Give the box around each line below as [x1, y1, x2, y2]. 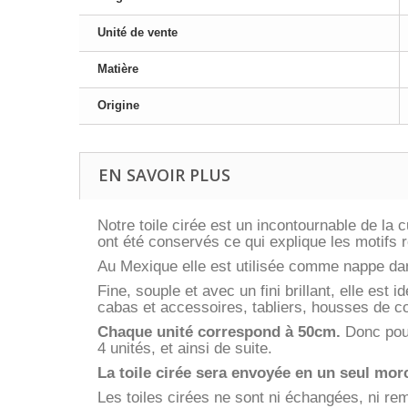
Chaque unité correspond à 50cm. [97, 323, 341, 342]
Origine [97, 98, 139, 113]
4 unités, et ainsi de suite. [97, 340, 272, 358]
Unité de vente [97, 25, 178, 40]
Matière [97, 62, 138, 76]
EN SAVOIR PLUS [98, 164, 230, 187]
